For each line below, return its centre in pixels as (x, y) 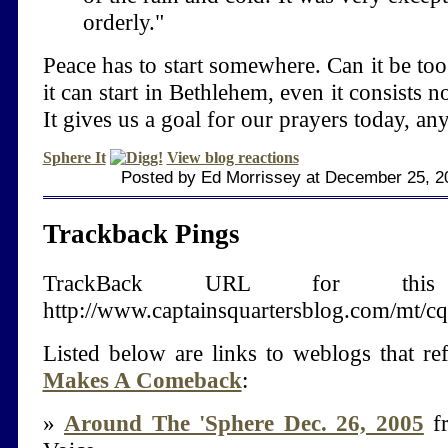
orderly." (123, 22)
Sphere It (74, 157)
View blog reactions (232, 157)
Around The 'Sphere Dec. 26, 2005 (244, 422)
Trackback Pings (141, 233)
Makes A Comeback (142, 379)
